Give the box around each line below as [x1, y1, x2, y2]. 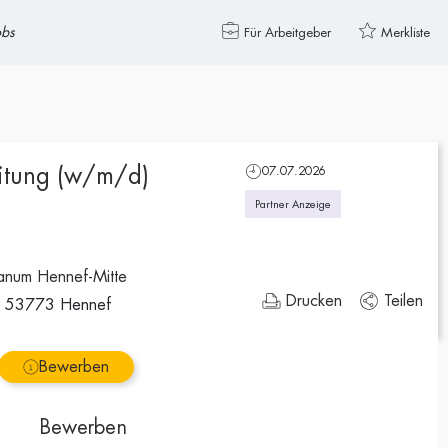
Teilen [384, 293, 424, 309]
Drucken [286, 293, 343, 309]
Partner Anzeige [255, 199, 332, 210]
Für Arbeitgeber [244, 26, 331, 39]
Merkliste [381, 26, 430, 39]
